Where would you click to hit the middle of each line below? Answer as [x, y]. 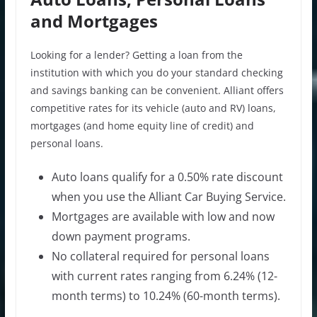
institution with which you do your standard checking [156, 72]
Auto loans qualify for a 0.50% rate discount [167, 177]
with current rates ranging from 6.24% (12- [164, 276]
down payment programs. [121, 236]
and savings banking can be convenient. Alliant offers [157, 90]
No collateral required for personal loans [160, 256]
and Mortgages [94, 21]
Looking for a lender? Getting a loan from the [136, 54]
